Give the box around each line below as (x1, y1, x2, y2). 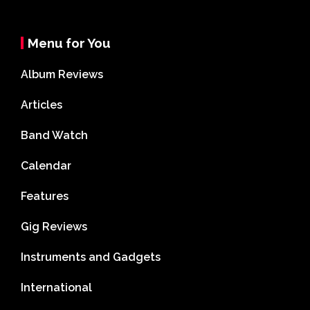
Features (21, 190, 69, 203)
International (21, 281, 92, 295)
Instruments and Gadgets (21, 250, 161, 264)
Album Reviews (21, 68, 103, 82)
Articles (21, 98, 62, 112)
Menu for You (28, 35, 111, 51)
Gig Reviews (21, 220, 87, 234)
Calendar (21, 159, 71, 173)
